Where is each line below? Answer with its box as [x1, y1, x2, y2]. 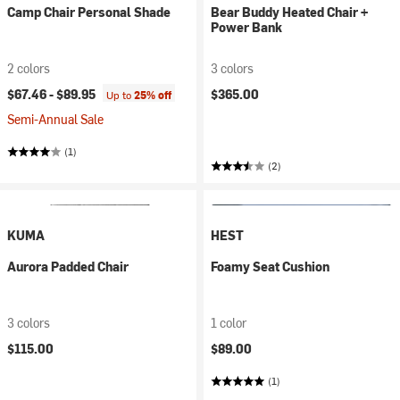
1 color [211, 314, 246, 331]
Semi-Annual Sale [7, 111, 104, 128]
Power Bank [211, 19, 282, 36]
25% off [134, 87, 171, 102]
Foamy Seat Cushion [211, 258, 329, 275]
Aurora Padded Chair [7, 258, 129, 275]
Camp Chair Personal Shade [7, 4, 171, 21]
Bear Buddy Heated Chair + [211, 4, 368, 21]
